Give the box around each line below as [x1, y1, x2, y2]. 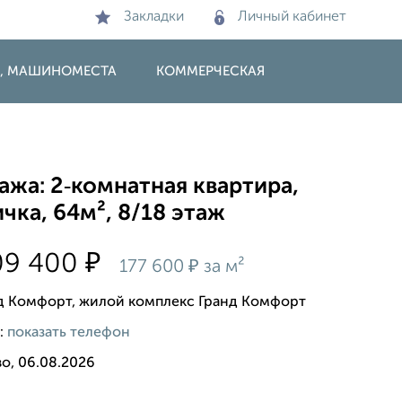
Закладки [124, 10, 184, 24]
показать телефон [7, 325, 131, 340]
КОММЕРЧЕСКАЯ [156, 65, 265, 78]
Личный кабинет [238, 10, 346, 24]
